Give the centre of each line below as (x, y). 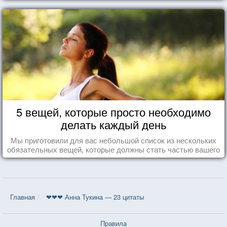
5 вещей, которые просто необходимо (113, 111)
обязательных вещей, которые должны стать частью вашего (113, 149)
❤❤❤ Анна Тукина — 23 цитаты (95, 197)
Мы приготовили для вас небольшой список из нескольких (113, 140)
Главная (23, 197)
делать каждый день (113, 124)
